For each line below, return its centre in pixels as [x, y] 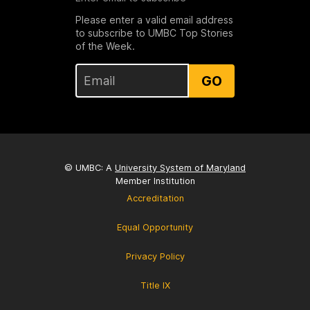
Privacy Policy [155, 256]
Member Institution [155, 181]
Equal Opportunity [155, 227]
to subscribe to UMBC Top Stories [154, 33]
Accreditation [155, 198]
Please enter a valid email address [154, 20]
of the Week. [105, 46]
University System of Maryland [180, 167]
